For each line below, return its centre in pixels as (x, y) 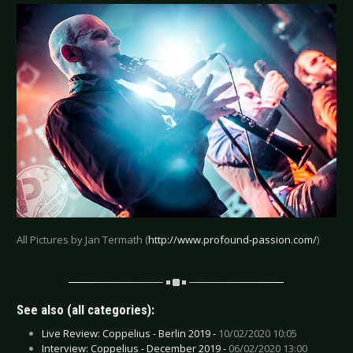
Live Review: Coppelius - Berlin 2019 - (130, 333)
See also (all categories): (85, 310)
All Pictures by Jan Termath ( (82, 239)
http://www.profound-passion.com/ (232, 239)
